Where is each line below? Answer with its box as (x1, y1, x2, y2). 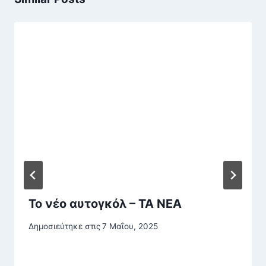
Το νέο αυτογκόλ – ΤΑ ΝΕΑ (28, 196, 182, 211)
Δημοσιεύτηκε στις (28, 221, 100, 232)
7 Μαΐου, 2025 (102, 221, 159, 232)
